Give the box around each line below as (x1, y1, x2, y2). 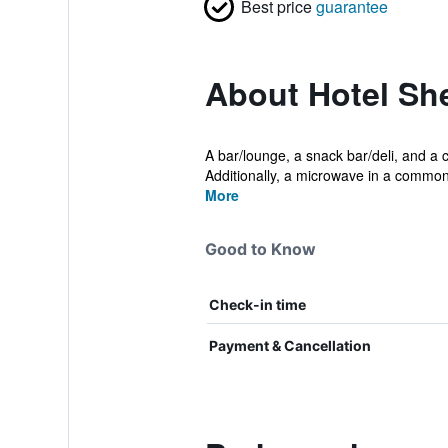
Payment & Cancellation (208, 337, 371, 354)
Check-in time (208, 296, 306, 313)
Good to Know (204, 239, 316, 259)
